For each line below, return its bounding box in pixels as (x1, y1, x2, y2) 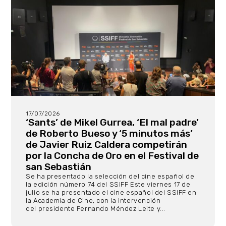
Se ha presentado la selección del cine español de (26, 173, 195, 181)
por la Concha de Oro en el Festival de (26, 150, 199, 162)
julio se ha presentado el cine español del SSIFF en (26, 189, 197, 197)
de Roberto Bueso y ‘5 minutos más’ (26, 128, 193, 140)
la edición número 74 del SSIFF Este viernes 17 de (26, 181, 191, 189)
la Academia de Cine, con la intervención (26, 197, 161, 205)
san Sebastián (26, 161, 92, 173)
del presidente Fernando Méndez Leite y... (26, 205, 165, 213)
